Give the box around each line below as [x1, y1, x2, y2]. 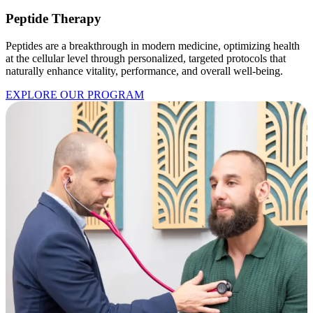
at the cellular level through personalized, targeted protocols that [6, 52, 286, 65]
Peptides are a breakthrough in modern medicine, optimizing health [6, 40, 300, 52]
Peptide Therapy [6, 11, 101, 27]
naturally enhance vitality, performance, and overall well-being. [6, 65, 283, 78]
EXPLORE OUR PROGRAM [6, 89, 144, 101]
